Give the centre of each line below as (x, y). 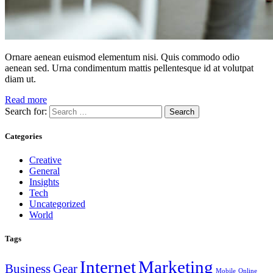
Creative (45, 160)
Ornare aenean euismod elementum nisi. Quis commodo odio (122, 57)
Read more (26, 99)
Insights (44, 182)
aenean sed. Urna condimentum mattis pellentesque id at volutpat (129, 68)
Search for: (26, 111)
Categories (23, 136)
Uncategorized (57, 204)
